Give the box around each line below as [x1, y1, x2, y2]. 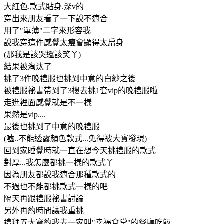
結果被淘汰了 [4, 62, 52, 71]
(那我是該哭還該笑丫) [4, 50, 81, 59]
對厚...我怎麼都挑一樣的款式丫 [4, 158, 114, 167]
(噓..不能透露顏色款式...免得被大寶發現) [4, 134, 147, 143]
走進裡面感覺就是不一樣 [4, 98, 92, 107]
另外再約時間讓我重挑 [4, 206, 84, 215]
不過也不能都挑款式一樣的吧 [4, 182, 108, 191]
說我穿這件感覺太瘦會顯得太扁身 [4, 38, 124, 47]
